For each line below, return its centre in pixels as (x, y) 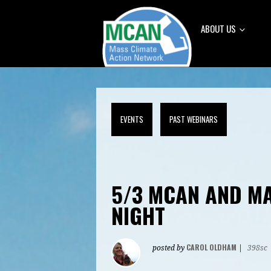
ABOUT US (220, 28)
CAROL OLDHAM (211, 247)
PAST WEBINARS (194, 119)
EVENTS (132, 119)
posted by (169, 248)
